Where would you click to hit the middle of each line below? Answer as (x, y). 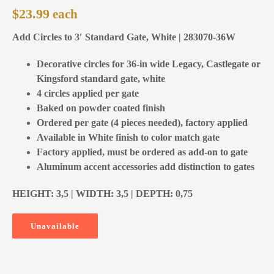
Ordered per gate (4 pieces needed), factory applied (142, 122)
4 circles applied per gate (88, 93)
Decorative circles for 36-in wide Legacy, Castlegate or (149, 64)
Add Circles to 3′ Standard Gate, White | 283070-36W (124, 37)
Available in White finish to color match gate (128, 137)
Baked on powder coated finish (101, 108)
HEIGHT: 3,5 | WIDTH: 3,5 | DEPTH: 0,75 (102, 193)
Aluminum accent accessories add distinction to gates (146, 166)
